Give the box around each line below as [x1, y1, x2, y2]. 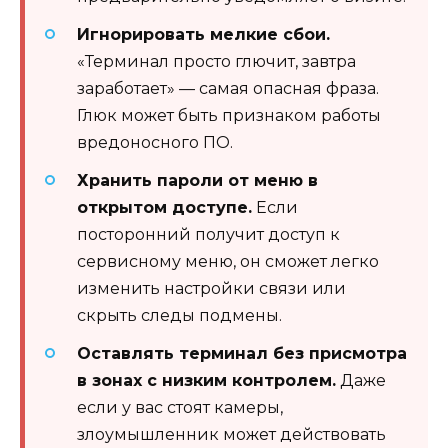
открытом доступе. [77, 198, 252, 218]
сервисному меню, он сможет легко [77, 252, 379, 272]
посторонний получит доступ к [77, 225, 340, 245]
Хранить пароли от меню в [77, 171, 318, 191]
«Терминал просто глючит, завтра [77, 51, 356, 71]
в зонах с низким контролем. [77, 371, 336, 391]
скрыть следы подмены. [77, 306, 282, 326]
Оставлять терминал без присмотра [77, 344, 407, 364]
